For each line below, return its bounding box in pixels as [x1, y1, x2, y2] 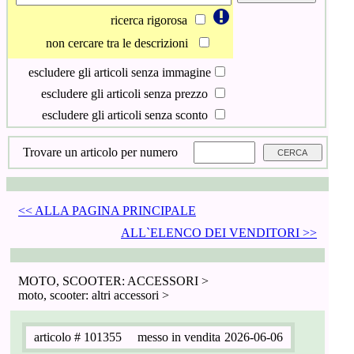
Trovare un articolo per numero [22, 145, 178, 159]
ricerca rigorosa [111, 13, 187, 27]
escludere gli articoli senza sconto [42, 108, 208, 122]
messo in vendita [137, 330, 220, 344]
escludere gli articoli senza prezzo [41, 87, 208, 100]
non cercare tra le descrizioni [46, 36, 188, 50]
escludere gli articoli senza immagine [28, 66, 211, 79]
